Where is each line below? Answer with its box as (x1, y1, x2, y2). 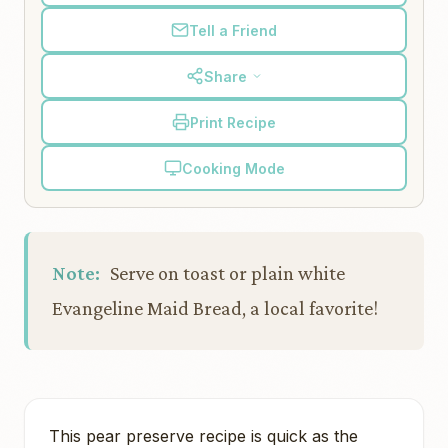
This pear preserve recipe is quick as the (49, 426, 358, 446)
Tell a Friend (189, 21, 277, 39)
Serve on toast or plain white (106, 262, 345, 284)
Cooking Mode (181, 159, 285, 177)
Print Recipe (190, 113, 276, 131)
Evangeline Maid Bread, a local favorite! (52, 297, 378, 319)
